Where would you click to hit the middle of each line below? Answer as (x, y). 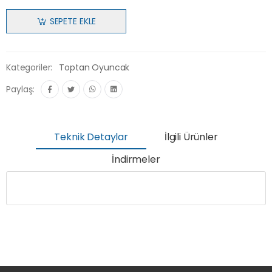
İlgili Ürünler (191, 137)
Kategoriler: (29, 67)
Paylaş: (20, 89)
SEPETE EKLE (73, 21)
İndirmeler (136, 160)
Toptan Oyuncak (94, 67)
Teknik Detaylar (91, 137)
